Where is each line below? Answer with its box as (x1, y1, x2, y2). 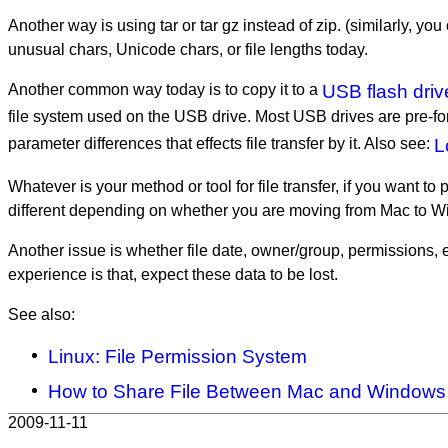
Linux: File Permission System (48, 345, 307, 367)
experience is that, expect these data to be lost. (8, 265, 338, 283)
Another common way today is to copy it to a (8, 80, 322, 98)
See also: (8, 305, 75, 323)
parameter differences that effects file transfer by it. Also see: (8, 134, 434, 152)
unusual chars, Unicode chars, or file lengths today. (8, 40, 368, 58)
